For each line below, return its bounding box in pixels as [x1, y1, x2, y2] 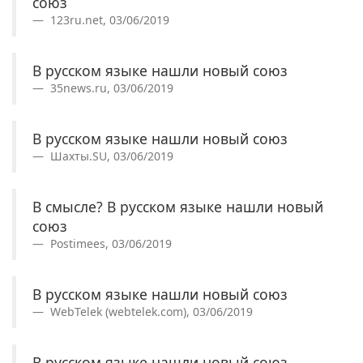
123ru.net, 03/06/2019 [47, 11, 169, 28]
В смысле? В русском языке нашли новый [32, 196, 323, 216]
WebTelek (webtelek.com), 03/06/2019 [47, 303, 253, 319]
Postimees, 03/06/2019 [47, 235, 172, 251]
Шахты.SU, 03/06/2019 [47, 147, 173, 164]
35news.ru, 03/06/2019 [47, 79, 173, 96]
